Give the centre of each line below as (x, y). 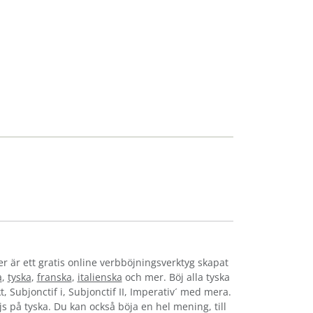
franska (54, 277)
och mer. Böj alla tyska (176, 277)
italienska (100, 277)
